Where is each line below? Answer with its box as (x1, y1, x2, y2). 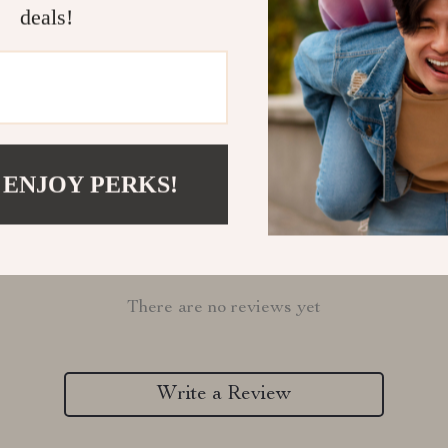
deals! (19, 4, 73, 30)
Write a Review (157, 384, 291, 405)
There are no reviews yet (127, 299, 321, 317)
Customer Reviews (43, 239, 405, 283)
